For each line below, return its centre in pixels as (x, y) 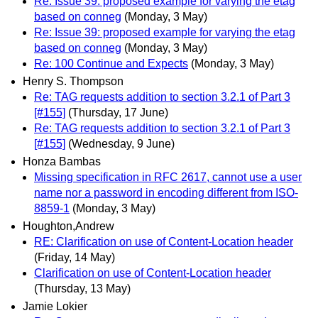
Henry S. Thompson (73, 81)
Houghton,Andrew (68, 226)
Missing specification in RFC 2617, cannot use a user (168, 177)
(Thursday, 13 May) (82, 289)
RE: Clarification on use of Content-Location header (164, 242)
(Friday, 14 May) (75, 258)
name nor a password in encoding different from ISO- (166, 192)
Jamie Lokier (55, 307)
